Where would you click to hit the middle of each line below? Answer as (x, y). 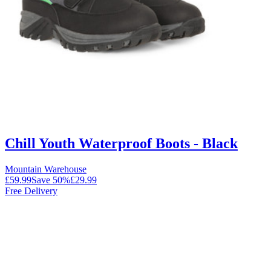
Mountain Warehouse (46, 169)
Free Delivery (31, 191)
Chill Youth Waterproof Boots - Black (121, 144)
